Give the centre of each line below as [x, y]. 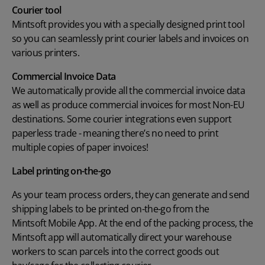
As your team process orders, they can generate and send [131, 195]
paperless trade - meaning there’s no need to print [115, 133]
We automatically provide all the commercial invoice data [129, 91]
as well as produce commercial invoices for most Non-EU [128, 105]
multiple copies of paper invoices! [80, 148]
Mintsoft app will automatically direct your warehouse [122, 237]
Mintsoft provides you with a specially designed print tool [128, 25]
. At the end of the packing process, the [174, 223]
